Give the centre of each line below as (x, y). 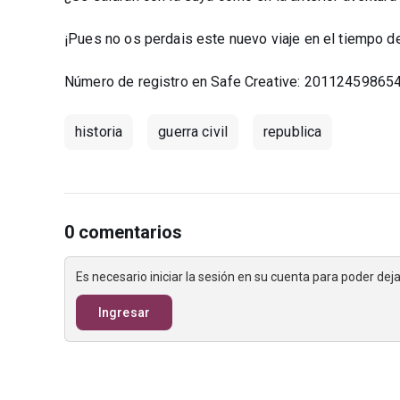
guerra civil (193, 132)
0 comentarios (124, 232)
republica (293, 132)
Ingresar (124, 312)
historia (99, 132)
